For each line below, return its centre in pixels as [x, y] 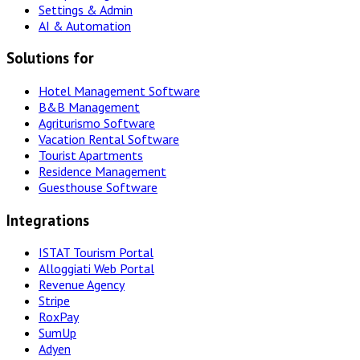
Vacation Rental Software [109, 139]
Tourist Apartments [91, 155]
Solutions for [50, 58]
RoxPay [59, 317]
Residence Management [102, 171]
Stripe [54, 301]
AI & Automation [85, 25]
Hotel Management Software [119, 90]
